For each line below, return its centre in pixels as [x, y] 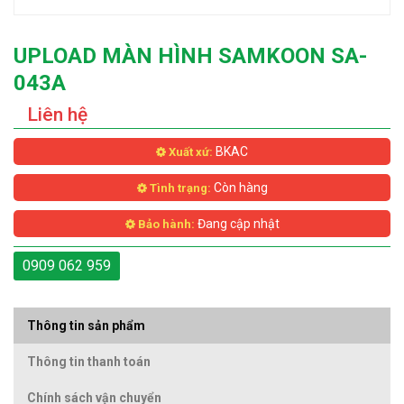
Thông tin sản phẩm [86, 325]
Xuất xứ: [189, 151]
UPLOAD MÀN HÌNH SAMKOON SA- [190, 55]
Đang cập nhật [237, 223]
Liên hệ [57, 114]
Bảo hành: [165, 224]
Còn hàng [239, 187]
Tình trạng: [179, 188]
